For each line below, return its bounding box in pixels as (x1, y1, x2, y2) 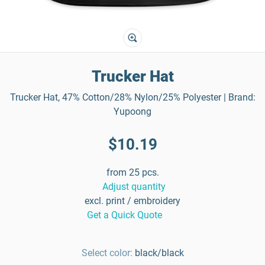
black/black (134, 247, 184, 258)
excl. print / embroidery (85, 195, 180, 206)
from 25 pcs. (106, 167, 159, 178)
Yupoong (114, 106, 151, 117)
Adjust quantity (102, 181, 166, 192)
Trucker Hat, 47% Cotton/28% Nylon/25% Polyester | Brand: (9, 92, 256, 103)
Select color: (81, 247, 132, 258)
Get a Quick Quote (87, 209, 162, 221)
